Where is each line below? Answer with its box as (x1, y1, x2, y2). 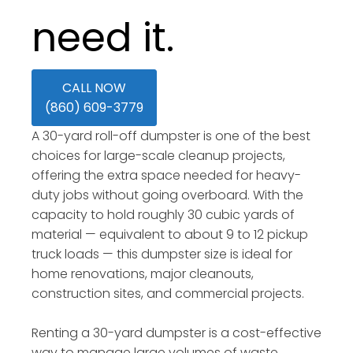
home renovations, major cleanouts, (32, 265, 254, 283)
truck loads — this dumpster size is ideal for (32, 245, 292, 263)
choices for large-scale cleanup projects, (32, 147, 285, 165)
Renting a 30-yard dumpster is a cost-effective (32, 324, 321, 342)
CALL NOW (62, 79, 126, 97)
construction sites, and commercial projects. (32, 284, 304, 303)
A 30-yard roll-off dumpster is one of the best (32, 127, 310, 145)
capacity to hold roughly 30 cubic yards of (32, 206, 295, 224)
